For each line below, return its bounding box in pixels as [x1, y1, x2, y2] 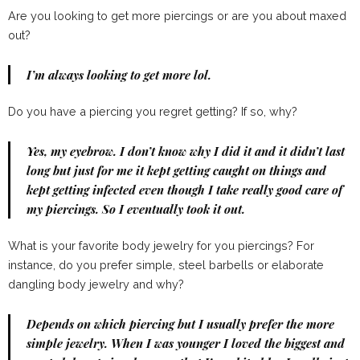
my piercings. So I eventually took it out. [27, 201, 245, 218]
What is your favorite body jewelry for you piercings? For [8, 239, 314, 253]
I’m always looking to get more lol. [27, 67, 211, 84]
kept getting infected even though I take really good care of [27, 182, 342, 198]
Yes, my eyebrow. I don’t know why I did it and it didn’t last [27, 143, 345, 160]
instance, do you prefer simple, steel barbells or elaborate [8, 258, 324, 272]
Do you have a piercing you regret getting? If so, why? [8, 104, 297, 119]
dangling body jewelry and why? [8, 277, 184, 292]
